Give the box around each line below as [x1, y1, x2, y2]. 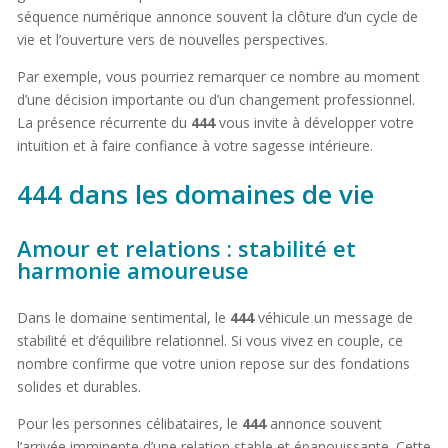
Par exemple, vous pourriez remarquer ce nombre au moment [16, 67, 420, 87]
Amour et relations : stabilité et [16, 233, 356, 264]
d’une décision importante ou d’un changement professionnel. [16, 90, 415, 110]
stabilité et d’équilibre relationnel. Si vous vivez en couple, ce [16, 331, 403, 351]
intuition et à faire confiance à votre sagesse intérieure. [16, 136, 373, 156]
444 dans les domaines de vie [16, 176, 374, 213]
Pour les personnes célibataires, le [16, 414, 242, 434]
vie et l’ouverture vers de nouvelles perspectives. [16, 30, 328, 50]
